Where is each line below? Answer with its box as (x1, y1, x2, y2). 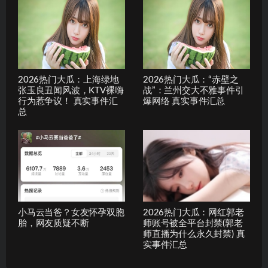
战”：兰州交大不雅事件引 (143, 86, 244, 96)
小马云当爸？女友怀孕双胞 (18, 208, 124, 217)
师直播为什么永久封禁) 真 (143, 229, 245, 239)
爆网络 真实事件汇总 (143, 97, 225, 106)
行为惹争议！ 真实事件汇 (18, 97, 118, 106)
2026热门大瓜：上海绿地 (18, 75, 119, 85)
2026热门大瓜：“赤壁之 (143, 75, 239, 85)
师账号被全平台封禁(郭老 (143, 218, 243, 228)
